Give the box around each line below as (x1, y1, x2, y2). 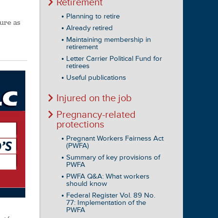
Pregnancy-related (56, 109, 136, 121)
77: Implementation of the (66, 198, 146, 207)
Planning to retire (66, 12, 120, 21)
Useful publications (66, 73, 126, 82)
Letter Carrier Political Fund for (66, 54, 162, 63)
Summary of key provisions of (66, 153, 160, 162)
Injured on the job (56, 92, 132, 104)
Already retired (66, 23, 113, 33)
